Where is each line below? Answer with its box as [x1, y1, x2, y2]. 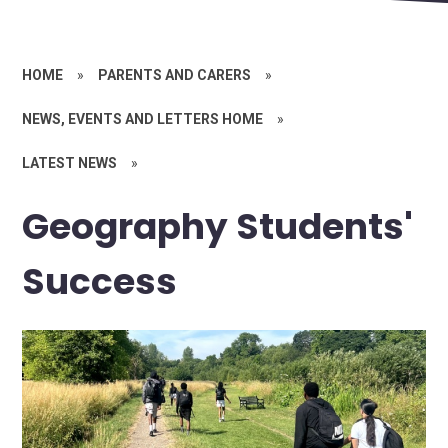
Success [22, 255, 178, 307]
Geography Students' [22, 200, 414, 252]
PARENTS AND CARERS [98, 66, 252, 83]
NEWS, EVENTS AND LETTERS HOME [22, 110, 264, 127]
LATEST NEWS [22, 154, 118, 171]
